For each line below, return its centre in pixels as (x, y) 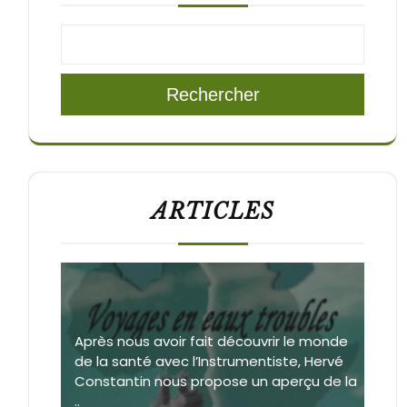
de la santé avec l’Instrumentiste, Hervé (209, 361)
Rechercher (213, 94)
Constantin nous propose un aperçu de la (216, 381)
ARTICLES (213, 211)
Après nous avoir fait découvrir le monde (211, 341)
